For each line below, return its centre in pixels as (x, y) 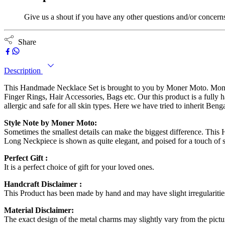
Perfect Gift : (26, 158)
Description (23, 70)
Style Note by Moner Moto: (50, 123)
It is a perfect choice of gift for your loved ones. (79, 167)
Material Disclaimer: (39, 210)
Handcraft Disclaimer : (43, 184)
